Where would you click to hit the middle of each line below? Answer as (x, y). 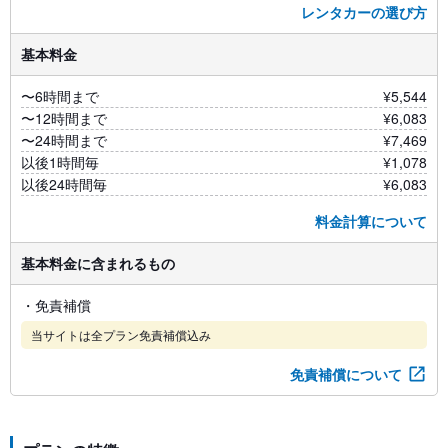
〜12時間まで (64, 117)
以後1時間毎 (60, 161)
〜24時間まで (64, 139)
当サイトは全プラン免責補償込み (121, 334)
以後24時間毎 (64, 183)
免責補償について (346, 373)
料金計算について (371, 220)
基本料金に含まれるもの (98, 262)
